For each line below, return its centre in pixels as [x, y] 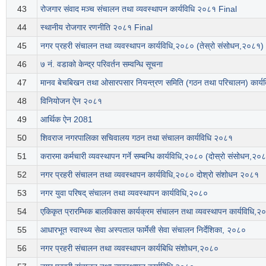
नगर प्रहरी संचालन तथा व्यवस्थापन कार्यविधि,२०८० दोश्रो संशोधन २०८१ [150, 174]
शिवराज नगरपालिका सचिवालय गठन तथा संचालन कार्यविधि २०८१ [137, 137]
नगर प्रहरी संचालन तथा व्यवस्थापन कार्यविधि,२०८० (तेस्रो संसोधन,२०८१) [152, 45]
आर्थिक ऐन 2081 [66, 119]
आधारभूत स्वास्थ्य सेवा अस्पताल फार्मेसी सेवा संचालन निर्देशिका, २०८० [143, 229]
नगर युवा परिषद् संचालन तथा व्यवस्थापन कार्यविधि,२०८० [124, 193]
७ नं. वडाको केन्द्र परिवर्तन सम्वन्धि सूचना [102, 64]
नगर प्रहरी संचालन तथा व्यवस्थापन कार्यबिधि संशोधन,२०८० [129, 248]
